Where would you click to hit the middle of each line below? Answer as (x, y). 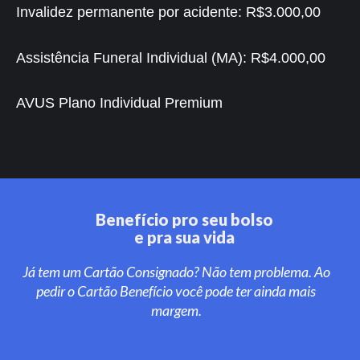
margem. (176, 310)
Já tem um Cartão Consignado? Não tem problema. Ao (176, 271)
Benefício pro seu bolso (184, 219)
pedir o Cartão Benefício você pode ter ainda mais (176, 290)
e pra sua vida (184, 237)
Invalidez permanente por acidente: (131, 12)
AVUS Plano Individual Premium (119, 103)
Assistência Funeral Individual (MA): (133, 57)
